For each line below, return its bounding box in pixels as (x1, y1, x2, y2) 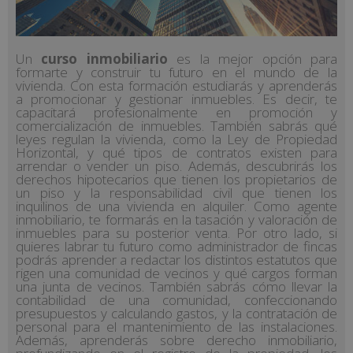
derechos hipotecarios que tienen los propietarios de (16, 169, 337, 188)
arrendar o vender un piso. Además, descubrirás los (16, 156, 337, 175)
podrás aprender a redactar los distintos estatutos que (16, 250, 337, 269)
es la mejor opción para (167, 49, 338, 68)
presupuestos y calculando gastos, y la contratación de (16, 303, 337, 322)
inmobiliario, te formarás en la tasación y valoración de (16, 210, 337, 229)
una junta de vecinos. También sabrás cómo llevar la (16, 277, 337, 295)
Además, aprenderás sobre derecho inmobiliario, (16, 330, 337, 349)
